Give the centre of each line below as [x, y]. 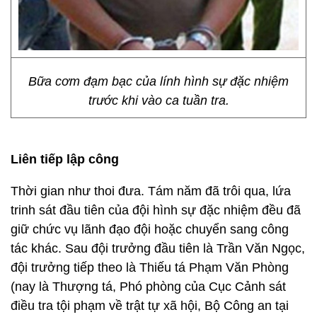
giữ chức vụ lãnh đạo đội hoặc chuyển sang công [150, 229]
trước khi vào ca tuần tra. [158, 100]
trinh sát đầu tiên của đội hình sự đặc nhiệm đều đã [156, 210]
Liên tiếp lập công [65, 159]
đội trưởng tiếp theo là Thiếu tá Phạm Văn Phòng [150, 267]
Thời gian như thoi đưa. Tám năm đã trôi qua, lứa [151, 191]
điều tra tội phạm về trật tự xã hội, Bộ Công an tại [150, 306]
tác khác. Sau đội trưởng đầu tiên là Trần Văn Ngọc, [158, 248]
